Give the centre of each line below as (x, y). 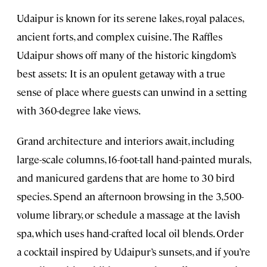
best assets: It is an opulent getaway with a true (121, 74)
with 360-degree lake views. (79, 111)
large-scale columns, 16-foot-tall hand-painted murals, (133, 159)
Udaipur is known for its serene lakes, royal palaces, (130, 18)
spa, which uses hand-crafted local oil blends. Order (130, 233)
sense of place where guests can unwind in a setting (132, 92)
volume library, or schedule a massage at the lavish (128, 215)
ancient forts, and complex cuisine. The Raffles (119, 37)
